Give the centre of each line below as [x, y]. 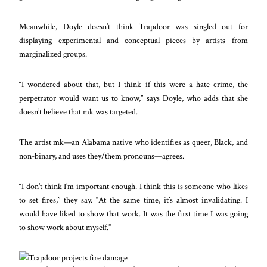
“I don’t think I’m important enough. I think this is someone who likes [133, 186]
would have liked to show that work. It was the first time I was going [133, 213]
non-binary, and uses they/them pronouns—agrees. [103, 156]
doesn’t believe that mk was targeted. [80, 111]
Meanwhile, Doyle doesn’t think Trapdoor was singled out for [133, 26]
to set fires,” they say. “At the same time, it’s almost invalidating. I [133, 200]
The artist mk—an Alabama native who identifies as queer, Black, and [133, 142]
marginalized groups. [54, 54]
